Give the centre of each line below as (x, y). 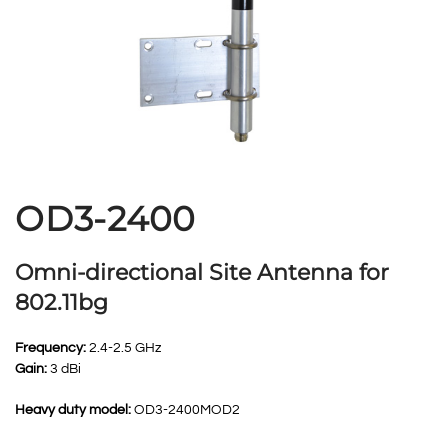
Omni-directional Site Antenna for (202, 272)
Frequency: (50, 348)
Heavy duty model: (73, 410)
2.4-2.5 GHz (123, 348)
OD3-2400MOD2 (185, 410)
